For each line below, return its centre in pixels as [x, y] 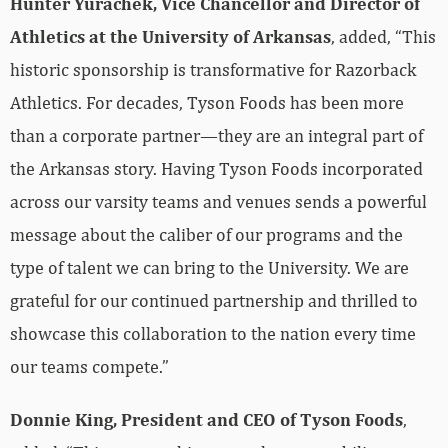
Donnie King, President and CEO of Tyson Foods [206, 419]
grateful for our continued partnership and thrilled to [214, 300]
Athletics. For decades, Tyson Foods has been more [207, 102]
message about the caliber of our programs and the [206, 234]
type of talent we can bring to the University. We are [209, 267]
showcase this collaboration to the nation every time [213, 333]
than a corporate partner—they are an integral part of [216, 135]
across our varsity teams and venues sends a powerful [218, 201]
